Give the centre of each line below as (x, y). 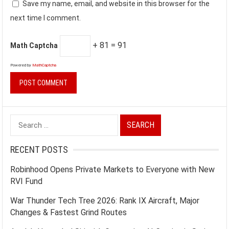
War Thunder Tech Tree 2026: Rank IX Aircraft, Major (105, 201)
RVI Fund (27, 181)
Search (22, 121)
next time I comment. (46, 18)
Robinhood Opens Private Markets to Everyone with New (113, 169)
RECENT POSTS (39, 150)
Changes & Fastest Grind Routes (69, 212)
